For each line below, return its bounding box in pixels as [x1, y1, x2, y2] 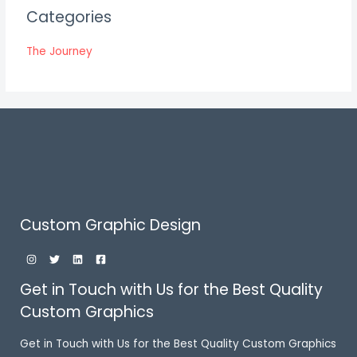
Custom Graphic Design [20, 214, 201, 237]
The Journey [26, 44, 93, 60]
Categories [26, 6, 112, 28]
